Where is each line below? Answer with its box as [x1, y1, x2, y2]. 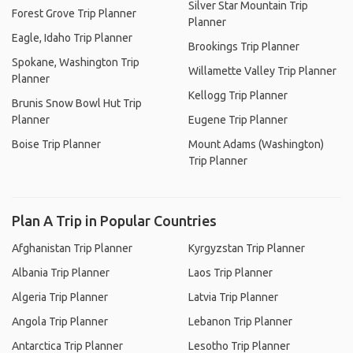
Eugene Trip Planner [188, 113, 288, 126]
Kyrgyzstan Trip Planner [188, 242, 305, 255]
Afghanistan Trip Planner [12, 242, 132, 255]
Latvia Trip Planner [188, 291, 278, 303]
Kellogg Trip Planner [188, 89, 288, 102]
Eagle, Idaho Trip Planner [12, 32, 132, 44]
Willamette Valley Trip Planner [188, 65, 336, 77]
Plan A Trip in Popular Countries [12, 213, 217, 229]
